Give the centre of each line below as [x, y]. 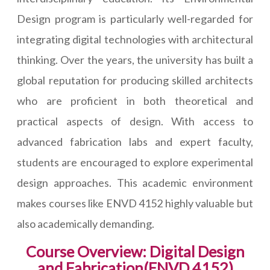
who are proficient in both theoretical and [135, 101]
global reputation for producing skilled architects [135, 80]
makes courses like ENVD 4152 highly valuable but [135, 203]
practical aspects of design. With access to [135, 121]
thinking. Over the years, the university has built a [135, 60]
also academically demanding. [86, 224]
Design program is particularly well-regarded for [135, 19]
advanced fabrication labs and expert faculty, [135, 142]
